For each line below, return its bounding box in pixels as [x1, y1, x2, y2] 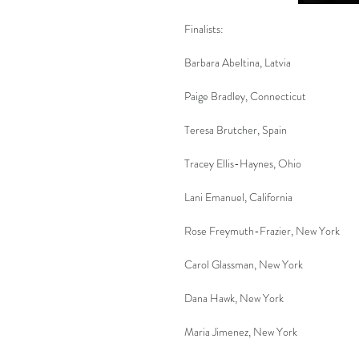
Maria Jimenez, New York [184, 323, 297, 340]
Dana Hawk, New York [184, 289, 284, 306]
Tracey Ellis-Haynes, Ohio [184, 155, 301, 171]
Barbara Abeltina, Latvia [184, 54, 291, 71]
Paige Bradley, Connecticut [184, 87, 306, 104]
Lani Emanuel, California [184, 188, 292, 205]
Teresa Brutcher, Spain [184, 121, 287, 138]
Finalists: [184, 20, 224, 37]
